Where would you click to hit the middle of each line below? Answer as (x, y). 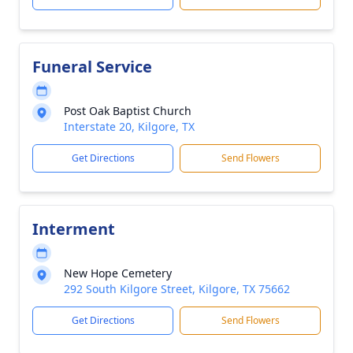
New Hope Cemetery (118, 273)
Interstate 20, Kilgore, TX (129, 126)
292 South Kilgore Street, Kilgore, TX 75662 (177, 289)
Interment (74, 229)
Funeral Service (92, 67)
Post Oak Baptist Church (128, 111)
